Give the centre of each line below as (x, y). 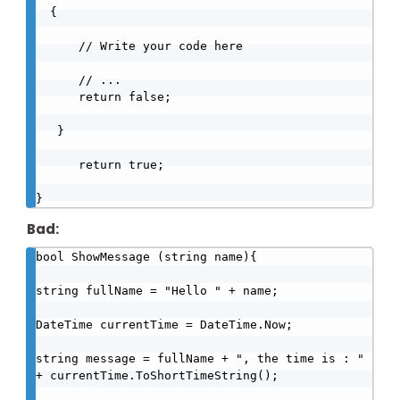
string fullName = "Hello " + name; (157, 291)
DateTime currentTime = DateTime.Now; (164, 325)
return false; (57, 97)
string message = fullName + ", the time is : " (200, 359)
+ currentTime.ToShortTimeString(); (157, 376)
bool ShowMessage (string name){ (146, 257)
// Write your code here (57, 46)
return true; (57, 165)
